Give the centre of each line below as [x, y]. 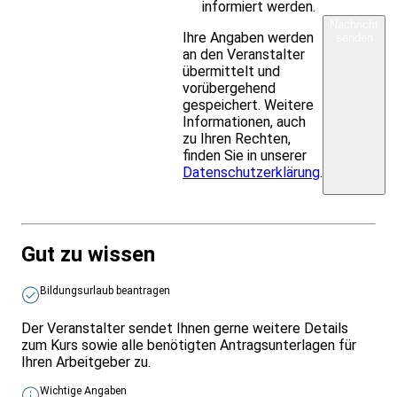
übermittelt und [231, 71]
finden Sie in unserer [245, 155]
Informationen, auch [244, 121]
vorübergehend [229, 88]
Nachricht [354, 24]
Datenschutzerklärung [251, 172]
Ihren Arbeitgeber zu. [86, 362]
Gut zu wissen [88, 255]
